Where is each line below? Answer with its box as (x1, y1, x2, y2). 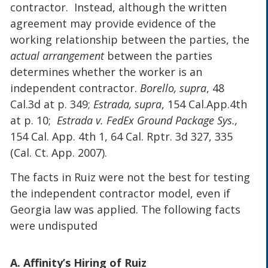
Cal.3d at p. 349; (10, 96, 94, 111)
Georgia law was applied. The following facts (10, 202, 241, 217)
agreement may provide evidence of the (10, 16, 217, 31)
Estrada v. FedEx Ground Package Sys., (57, 112, 238, 127)
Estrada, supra (93, 96, 162, 111)
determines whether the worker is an (10, 64, 203, 79)
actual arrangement (10, 48, 108, 63)
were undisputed (10, 218, 98, 233)
